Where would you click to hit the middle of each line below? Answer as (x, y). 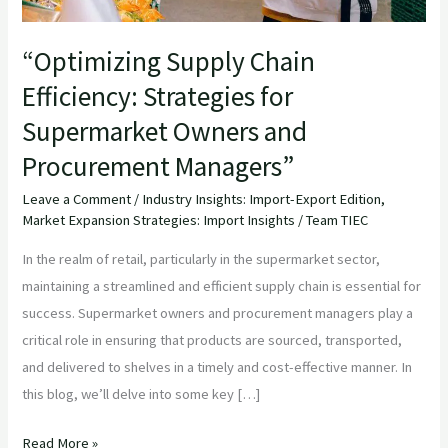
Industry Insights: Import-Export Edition (262, 199)
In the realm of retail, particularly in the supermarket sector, (201, 259)
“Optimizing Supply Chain (169, 60)
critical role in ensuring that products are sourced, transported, (212, 340)
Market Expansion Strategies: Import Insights (159, 220)
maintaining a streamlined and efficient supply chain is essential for (222, 286)
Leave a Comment (77, 199)
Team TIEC (337, 220)
